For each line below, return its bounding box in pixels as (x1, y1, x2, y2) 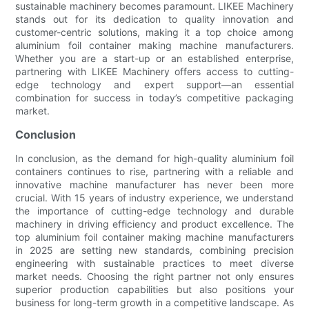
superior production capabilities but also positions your (15, 283, 294, 295)
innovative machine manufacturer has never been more (15, 178, 294, 190)
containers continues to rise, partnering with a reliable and (15, 165, 294, 177)
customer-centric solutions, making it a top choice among (15, 26, 294, 38)
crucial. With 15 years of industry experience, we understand (15, 191, 294, 203)
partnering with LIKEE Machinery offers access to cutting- (15, 65, 294, 77)
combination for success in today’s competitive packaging (15, 91, 294, 103)
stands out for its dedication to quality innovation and (15, 12, 294, 25)
